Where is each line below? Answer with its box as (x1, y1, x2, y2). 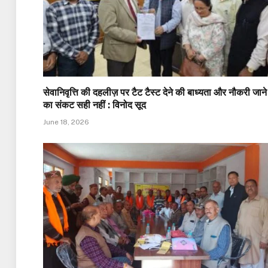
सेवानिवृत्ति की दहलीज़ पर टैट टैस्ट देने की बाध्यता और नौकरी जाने (43, 86, 267, 98)
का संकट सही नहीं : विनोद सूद (43, 99, 146, 111)
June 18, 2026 (43, 117, 89, 126)
